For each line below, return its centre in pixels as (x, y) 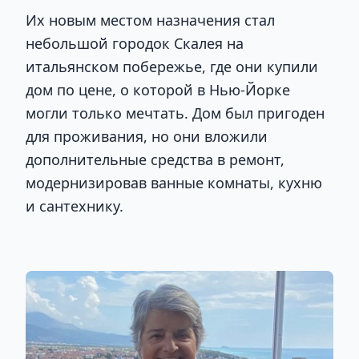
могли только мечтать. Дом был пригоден (175, 113)
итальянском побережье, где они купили (172, 67)
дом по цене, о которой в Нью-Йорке (158, 90)
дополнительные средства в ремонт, (155, 160)
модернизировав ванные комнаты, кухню (174, 183)
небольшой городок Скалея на (135, 44)
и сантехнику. (75, 206)
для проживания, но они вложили (147, 137)
